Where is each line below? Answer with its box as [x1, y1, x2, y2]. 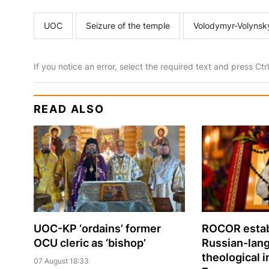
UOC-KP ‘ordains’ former [33, 222, 161, 235]
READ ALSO [33, 103, 104, 116]
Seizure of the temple [85, 20, 170, 31]
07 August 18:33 [33, 256, 89, 266]
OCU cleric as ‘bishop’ [33, 237, 146, 250]
